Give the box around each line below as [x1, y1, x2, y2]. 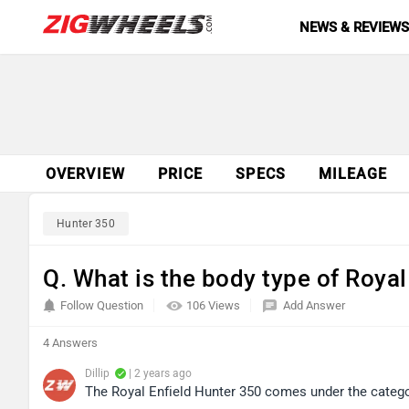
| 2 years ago [126, 367, 192, 380]
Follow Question [60, 299, 143, 312]
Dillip [85, 367, 110, 380]
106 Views [186, 299, 243, 312]
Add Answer [283, 299, 345, 312]
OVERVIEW [46, 165, 125, 183]
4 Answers [43, 336, 98, 350]
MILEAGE [318, 165, 388, 183]
